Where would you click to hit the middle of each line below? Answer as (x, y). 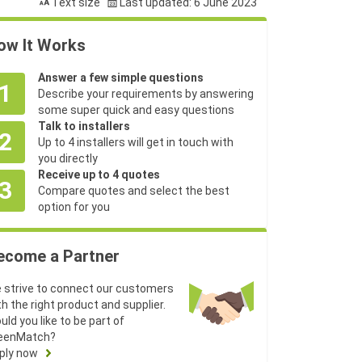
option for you (74, 207)
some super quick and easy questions (136, 110)
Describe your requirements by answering (146, 94)
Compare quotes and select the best (134, 191)
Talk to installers (84, 126)
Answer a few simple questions (121, 78)
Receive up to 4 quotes (99, 175)
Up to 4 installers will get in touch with (136, 142)
